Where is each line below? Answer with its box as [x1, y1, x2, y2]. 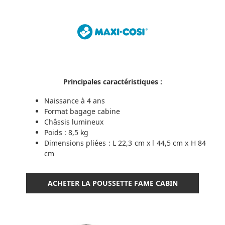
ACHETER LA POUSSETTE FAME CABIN [47, 178, 178, 188]
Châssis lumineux [44, 117, 103, 127]
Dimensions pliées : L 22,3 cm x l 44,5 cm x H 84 [44, 138, 206, 148]
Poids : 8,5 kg [44, 128, 88, 138]
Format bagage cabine [44, 106, 120, 117]
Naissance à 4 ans [44, 96, 105, 106]
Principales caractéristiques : [63, 76, 162, 86]
